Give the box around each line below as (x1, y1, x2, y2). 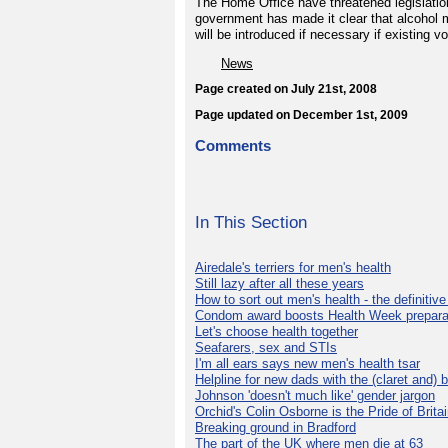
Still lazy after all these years (195, 275, 364, 291)
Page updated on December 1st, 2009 (195, 107, 408, 121)
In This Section (195, 212, 307, 232)
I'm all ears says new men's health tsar (195, 355, 420, 371)
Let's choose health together (195, 323, 358, 339)
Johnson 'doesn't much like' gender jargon (195, 387, 435, 403)
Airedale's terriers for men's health (195, 259, 391, 275)
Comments (195, 136, 271, 154)
